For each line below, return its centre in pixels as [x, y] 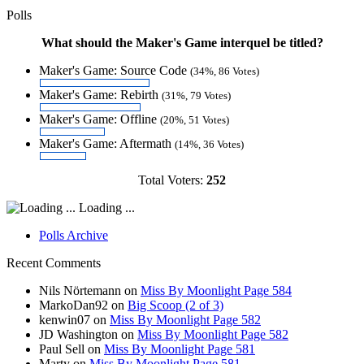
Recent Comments [54, 262]
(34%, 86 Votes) [225, 71]
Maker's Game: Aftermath [107, 143]
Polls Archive [74, 235]
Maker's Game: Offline [100, 119]
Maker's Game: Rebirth [100, 94]
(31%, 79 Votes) [196, 95]
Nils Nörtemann [80, 290]
